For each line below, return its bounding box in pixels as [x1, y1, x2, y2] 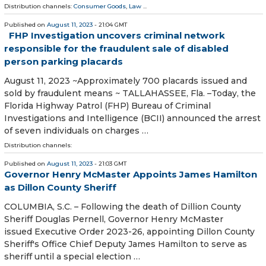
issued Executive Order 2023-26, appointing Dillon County [4, 226, 255, 237]
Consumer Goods [74, 2, 126, 10]
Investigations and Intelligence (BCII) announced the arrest [4, 112, 261, 123]
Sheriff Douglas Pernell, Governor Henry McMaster [4, 214, 223, 225]
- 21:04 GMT [93, 20, 127, 28]
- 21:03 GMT [93, 159, 126, 167]
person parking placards [4, 55, 123, 67]
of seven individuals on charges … [4, 125, 148, 136]
